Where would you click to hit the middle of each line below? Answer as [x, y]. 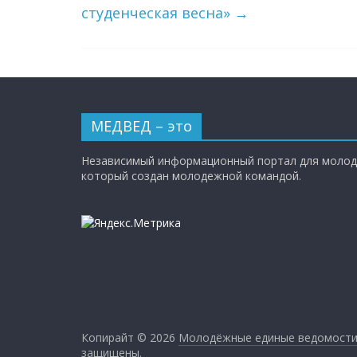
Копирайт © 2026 [130, 337]
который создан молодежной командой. [191, 176]
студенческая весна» [158, 13]
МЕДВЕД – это [141, 126]
